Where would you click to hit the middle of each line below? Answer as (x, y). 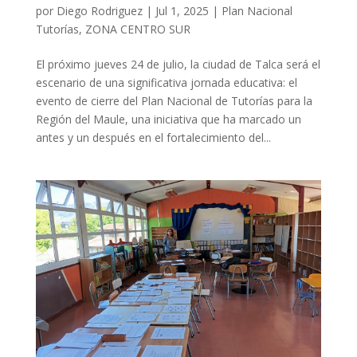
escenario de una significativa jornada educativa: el (166, 82)
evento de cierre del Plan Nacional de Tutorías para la (174, 100)
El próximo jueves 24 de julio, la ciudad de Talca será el (178, 64)
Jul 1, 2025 (182, 10)
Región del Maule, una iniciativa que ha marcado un (168, 119)
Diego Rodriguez (99, 10)
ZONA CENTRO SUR (137, 29)
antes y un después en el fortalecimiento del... (153, 137)
